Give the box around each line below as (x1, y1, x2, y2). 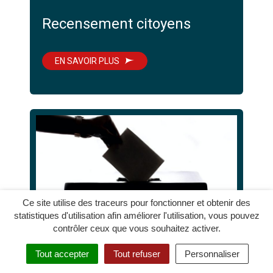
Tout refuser (113, 249, 160, 259)
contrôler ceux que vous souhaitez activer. (52, 223, 221, 233)
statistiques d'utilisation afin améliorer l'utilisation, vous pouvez (13, 210, 260, 221)
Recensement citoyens (42, 15, 191, 33)
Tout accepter (35, 249, 89, 259)
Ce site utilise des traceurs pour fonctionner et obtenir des (23, 197, 250, 208)
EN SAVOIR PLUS (55, 56, 119, 66)
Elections (42, 252, 102, 269)
